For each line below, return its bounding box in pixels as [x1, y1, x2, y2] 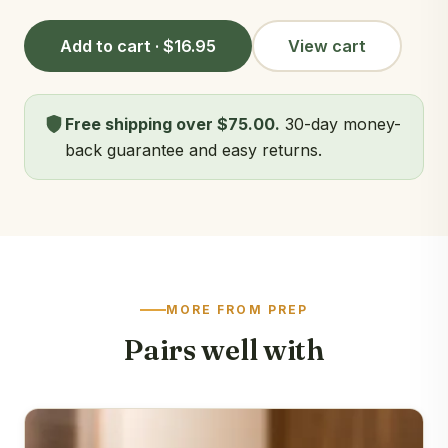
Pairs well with [124, 331, 324, 367]
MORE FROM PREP [165, 302, 309, 317]
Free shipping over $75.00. [65, 114, 280, 135]
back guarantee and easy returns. [65, 140, 322, 161]
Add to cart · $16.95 [60, 36, 216, 57]
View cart [288, 36, 366, 57]
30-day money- [280, 114, 401, 135]
